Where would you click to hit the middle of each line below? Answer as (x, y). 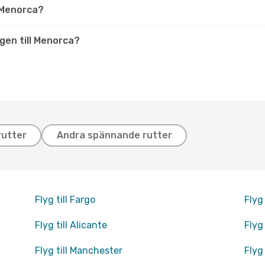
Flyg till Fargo (65, 200)
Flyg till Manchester (78, 251)
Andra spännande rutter (114, 135)
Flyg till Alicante (71, 225)
